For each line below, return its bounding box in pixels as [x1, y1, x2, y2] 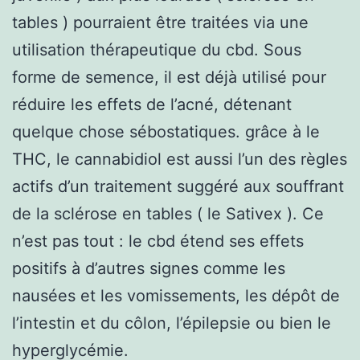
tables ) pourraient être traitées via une [12, 12, 309, 32]
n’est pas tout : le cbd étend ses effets [12, 231, 304, 251]
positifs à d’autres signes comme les [12, 258, 285, 278]
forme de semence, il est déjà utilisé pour [12, 67, 326, 87]
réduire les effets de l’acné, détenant [12, 94, 292, 114]
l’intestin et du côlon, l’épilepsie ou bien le [12, 313, 331, 333]
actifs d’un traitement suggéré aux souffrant [12, 176, 344, 196]
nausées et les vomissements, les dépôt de [12, 285, 340, 305]
